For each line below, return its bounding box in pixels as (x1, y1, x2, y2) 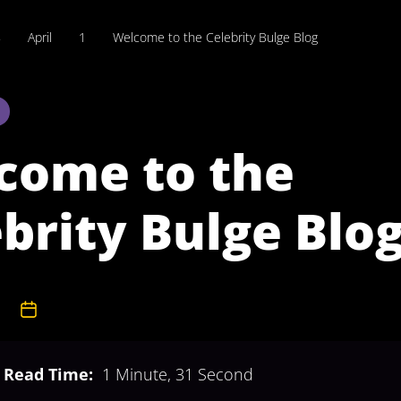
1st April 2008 (38, 302, 108, 317)
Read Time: (3, 363, 93, 386)
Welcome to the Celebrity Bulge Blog (113, 29, 318, 46)
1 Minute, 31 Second (101, 363, 253, 386)
